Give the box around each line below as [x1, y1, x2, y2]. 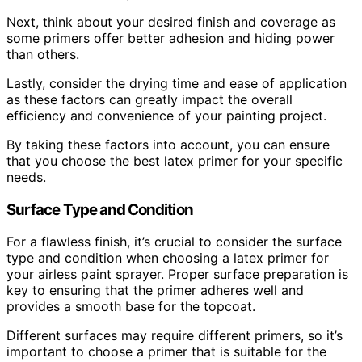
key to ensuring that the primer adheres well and [6, 282, 304, 299]
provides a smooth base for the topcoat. [6, 298, 255, 315]
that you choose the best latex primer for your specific [6, 152, 343, 169]
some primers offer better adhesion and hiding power [6, 29, 335, 46]
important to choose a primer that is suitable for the [6, 343, 326, 360]
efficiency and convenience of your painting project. [6, 107, 326, 124]
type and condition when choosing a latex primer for [6, 250, 329, 267]
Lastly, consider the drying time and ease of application [6, 74, 347, 91]
